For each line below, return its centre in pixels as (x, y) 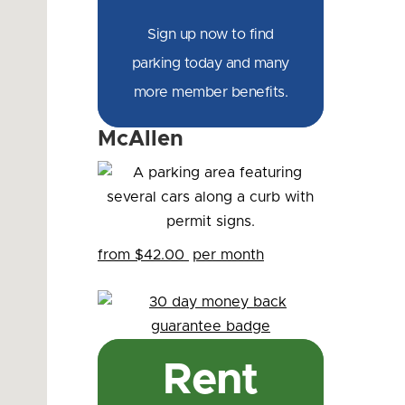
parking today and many (210, 63)
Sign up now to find (211, 34)
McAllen (140, 139)
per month (228, 255)
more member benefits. (211, 92)
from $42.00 (141, 255)
